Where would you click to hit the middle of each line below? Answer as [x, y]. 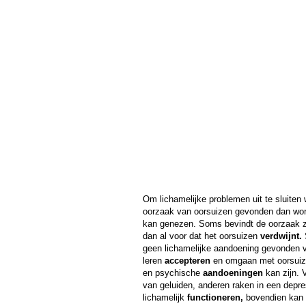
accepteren [187, 261]
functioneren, [215, 297]
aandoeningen [233, 273]
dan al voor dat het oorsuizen [201, 236]
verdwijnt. [281, 236]
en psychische [172, 273]
